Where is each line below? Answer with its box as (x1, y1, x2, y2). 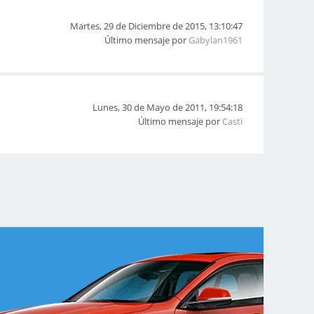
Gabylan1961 (189, 34, 243, 46)
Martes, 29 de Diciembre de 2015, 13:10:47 (70, 20, 243, 32)
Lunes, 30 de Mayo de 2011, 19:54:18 (93, 101, 243, 114)
